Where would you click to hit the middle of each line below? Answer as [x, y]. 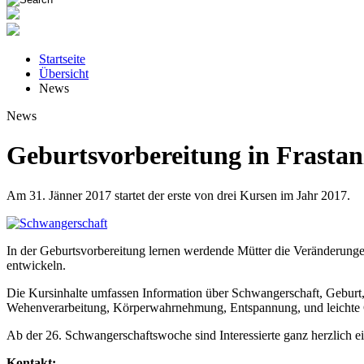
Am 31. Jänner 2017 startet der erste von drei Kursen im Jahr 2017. [178, 195]
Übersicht [64, 74]
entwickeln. [36, 265]
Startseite [62, 59]
